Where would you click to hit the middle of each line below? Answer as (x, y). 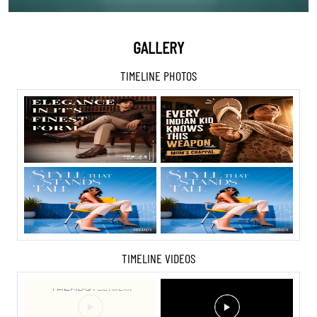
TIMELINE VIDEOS (158, 259)
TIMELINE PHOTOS (158, 76)
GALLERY (158, 47)
